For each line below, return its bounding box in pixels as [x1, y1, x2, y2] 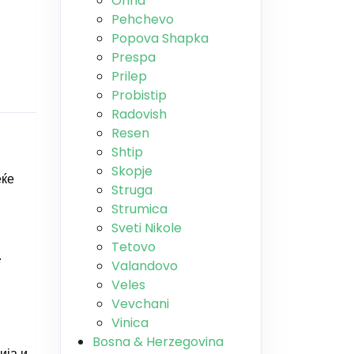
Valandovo [111, 257, 178, 275]
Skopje [111, 162, 153, 180]
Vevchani [111, 295, 169, 313]
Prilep [111, 67, 147, 85]
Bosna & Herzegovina [92, 333, 224, 351]
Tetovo [111, 238, 156, 256]
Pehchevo [111, 10, 174, 28]
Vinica [111, 314, 149, 332]
